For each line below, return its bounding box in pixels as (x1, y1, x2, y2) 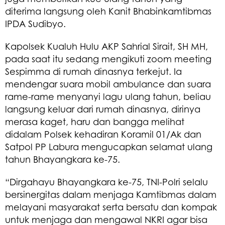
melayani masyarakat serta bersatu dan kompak (5, 201, 217, 212)
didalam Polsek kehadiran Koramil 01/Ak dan (5, 128, 201, 140)
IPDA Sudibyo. (5, 18, 66, 29)
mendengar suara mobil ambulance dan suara (5, 78, 211, 89)
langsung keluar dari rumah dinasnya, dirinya (5, 103, 200, 115)
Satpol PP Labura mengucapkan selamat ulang (5, 141, 212, 152)
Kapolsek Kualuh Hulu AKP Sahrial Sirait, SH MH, (5, 40, 208, 52)
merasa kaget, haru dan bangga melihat (5, 116, 184, 127)
